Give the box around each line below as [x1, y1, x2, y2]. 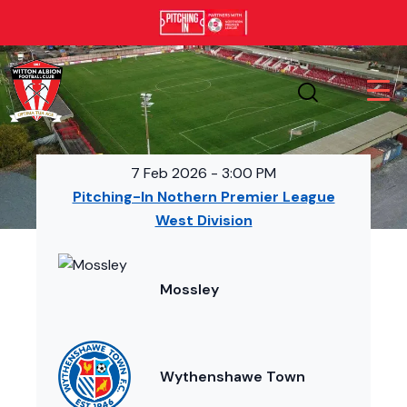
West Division [154, 211, 253, 231]
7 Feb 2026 [131, 164, 207, 184]
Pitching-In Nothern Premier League [72, 187, 335, 207]
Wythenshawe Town [160, 367, 305, 387]
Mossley [160, 280, 219, 300]
